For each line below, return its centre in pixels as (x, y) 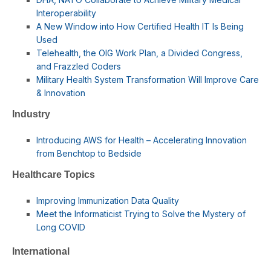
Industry (31, 114)
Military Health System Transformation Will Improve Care (148, 80)
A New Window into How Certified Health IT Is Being (140, 26)
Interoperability (66, 13)
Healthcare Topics (54, 175)
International (41, 251)
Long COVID (61, 227)
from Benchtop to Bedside (89, 153)
